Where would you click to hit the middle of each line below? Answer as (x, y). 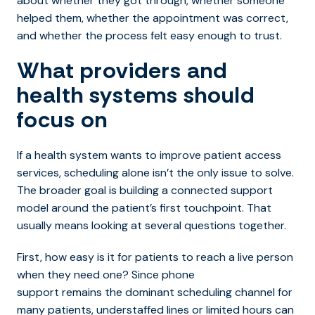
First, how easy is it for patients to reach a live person (155, 257)
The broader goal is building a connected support (145, 190)
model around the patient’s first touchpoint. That (144, 207)
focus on (62, 119)
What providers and (122, 70)
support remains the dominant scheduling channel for (155, 292)
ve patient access (235, 155)
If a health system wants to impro (103, 155)
